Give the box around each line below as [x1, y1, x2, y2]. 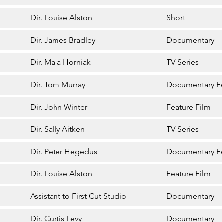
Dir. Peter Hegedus [30, 147, 98, 157]
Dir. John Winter [30, 102, 88, 112]
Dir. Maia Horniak [30, 57, 91, 67]
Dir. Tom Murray [30, 80, 86, 90]
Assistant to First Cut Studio [30, 191, 127, 201]
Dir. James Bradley [30, 35, 96, 45]
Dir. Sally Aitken [30, 124, 85, 134]
